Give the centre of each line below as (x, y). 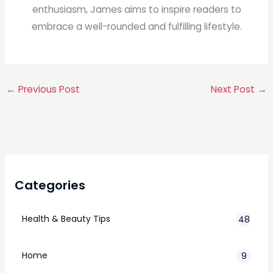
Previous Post (48, 89)
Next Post (234, 89)
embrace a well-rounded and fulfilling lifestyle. (136, 27)
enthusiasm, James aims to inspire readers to (136, 10)
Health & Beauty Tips (66, 219)
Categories (50, 186)
